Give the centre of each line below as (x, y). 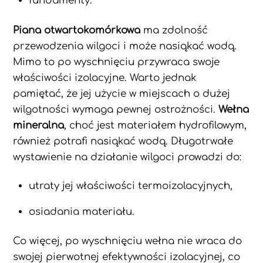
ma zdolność (174, 30)
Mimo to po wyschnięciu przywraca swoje (117, 62)
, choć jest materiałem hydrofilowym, (156, 125)
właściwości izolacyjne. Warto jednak (105, 77)
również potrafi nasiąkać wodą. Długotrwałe (123, 141)
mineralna (39, 125)
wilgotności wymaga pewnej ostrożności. (116, 109)
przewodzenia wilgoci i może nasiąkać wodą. (125, 46)
